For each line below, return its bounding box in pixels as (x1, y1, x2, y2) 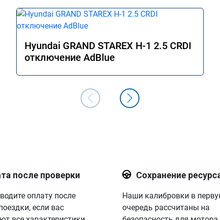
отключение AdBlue (25, 52, 115, 63)
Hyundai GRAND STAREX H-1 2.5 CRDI (25, 40, 192, 52)
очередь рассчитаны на (122, 203, 210, 212)
